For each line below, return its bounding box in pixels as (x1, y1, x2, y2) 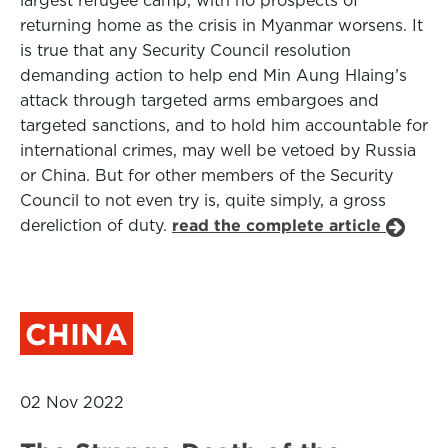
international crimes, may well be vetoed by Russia (20, 141, 416, 160)
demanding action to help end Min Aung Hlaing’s (20, 66, 407, 85)
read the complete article (172, 216, 386, 235)
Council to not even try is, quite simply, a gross (20, 191, 386, 210)
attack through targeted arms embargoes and (20, 91, 379, 110)
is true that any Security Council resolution (20, 41, 351, 60)
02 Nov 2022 (20, 393, 124, 412)
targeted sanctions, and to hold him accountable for (20, 116, 428, 135)
